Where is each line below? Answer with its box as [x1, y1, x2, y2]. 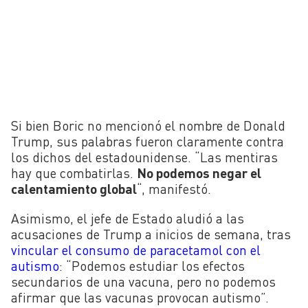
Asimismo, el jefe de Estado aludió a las [11, 210, 244, 226]
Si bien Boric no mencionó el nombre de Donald [11, 118, 285, 134]
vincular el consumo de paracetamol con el [11, 241, 261, 258]
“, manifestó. [137, 181, 211, 197]
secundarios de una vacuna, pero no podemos [11, 273, 276, 289]
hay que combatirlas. [11, 165, 137, 181]
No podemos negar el [137, 165, 261, 181]
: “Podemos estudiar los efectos [59, 257, 245, 274]
